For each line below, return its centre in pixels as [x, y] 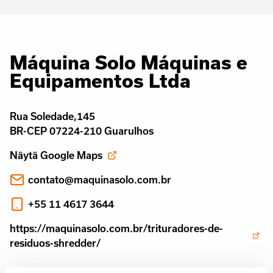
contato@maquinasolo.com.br [100, 179]
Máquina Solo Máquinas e [129, 62]
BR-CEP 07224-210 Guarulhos [82, 131]
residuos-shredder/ [55, 243]
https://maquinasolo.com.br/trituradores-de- [116, 228]
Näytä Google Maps [56, 155]
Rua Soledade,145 [52, 116]
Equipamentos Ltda [100, 80]
